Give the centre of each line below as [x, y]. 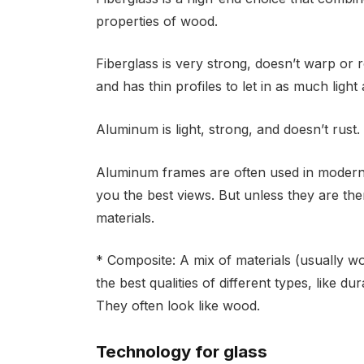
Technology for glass [181, 351]
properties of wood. [156, 21]
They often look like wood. [178, 306]
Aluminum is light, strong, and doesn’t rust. [227, 129]
